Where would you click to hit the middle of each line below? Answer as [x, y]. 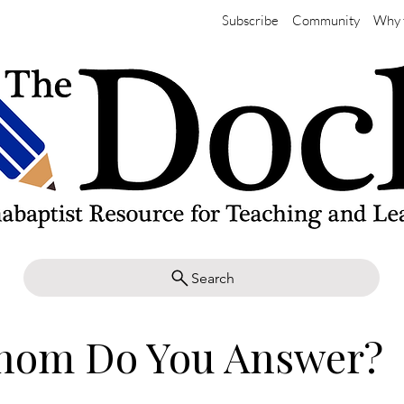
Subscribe [250, 20]
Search [213, 278]
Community [326, 20]
